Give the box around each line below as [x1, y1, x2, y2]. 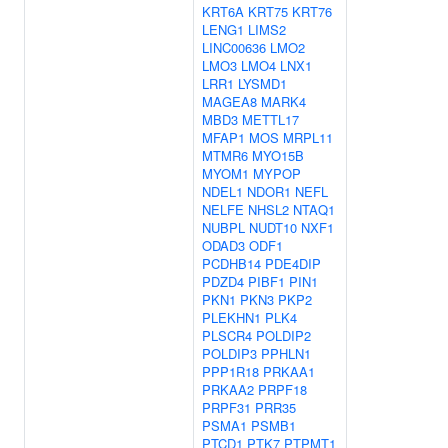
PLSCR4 [202, 326, 252, 345]
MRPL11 [283, 128, 333, 147]
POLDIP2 [256, 326, 311, 345]
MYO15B [252, 146, 304, 165]
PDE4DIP [265, 254, 321, 273]
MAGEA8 [202, 92, 257, 111]
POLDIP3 [202, 344, 257, 363]
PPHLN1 [261, 344, 311, 363]
